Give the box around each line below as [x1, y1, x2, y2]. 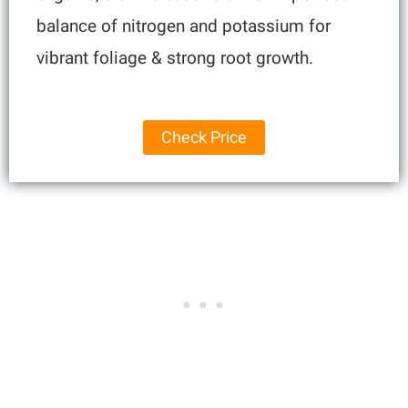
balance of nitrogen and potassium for [36, 15, 331, 37]
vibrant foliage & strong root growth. [36, 47, 314, 69]
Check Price [161, 127, 247, 148]
